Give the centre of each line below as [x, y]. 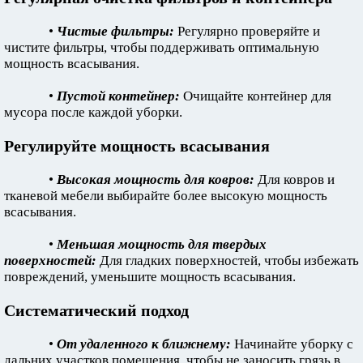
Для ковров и [295, 180]
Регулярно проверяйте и [247, 32]
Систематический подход [96, 311]
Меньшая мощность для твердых [162, 245]
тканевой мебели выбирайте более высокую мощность [166, 196]
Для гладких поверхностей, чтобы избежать [228, 261]
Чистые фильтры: [115, 32]
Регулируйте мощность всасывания [137, 146]
